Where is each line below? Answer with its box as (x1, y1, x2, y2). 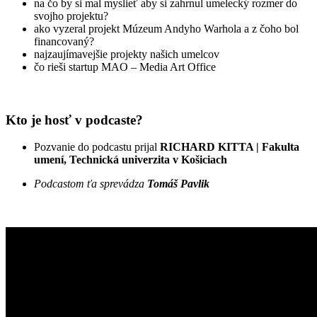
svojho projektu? (34, 9, 108, 22)
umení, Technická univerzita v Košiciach (34, 154, 227, 166)
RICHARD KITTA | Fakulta (160, 141, 299, 154)
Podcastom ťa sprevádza (34, 178, 147, 190)
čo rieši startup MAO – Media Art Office (34, 60, 216, 73)
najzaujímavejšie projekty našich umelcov (34, 47, 219, 60)
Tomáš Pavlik (147, 178, 209, 190)
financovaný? (34, 35, 94, 47)
